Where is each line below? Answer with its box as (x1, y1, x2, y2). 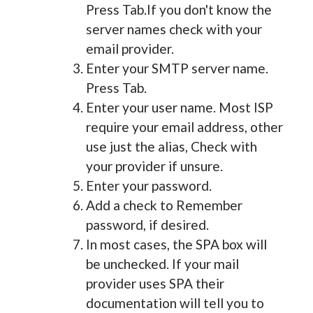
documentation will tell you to (85, 294, 264, 311)
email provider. (85, 40, 174, 57)
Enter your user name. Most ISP (85, 99, 273, 115)
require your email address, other (85, 118, 283, 135)
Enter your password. (85, 177, 212, 194)
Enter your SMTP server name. (85, 59, 268, 76)
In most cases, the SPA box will (85, 235, 267, 252)
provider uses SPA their (85, 275, 224, 291)
